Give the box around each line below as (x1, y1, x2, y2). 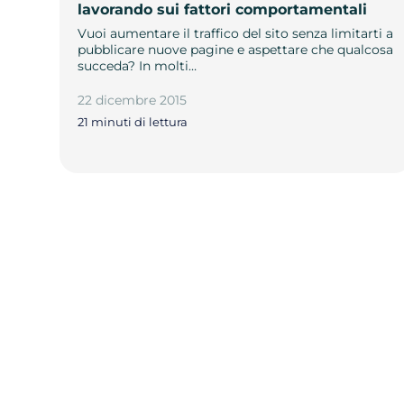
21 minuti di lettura (78, 115, 188, 130)
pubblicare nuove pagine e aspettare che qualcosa (78, 41, 394, 58)
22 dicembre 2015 (78, 91, 188, 108)
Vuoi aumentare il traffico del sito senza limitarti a (78, 24, 394, 41)
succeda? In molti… (78, 57, 197, 74)
